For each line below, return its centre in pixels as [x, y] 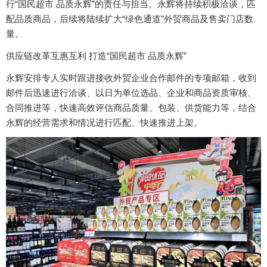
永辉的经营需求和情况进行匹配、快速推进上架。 [104, 122]
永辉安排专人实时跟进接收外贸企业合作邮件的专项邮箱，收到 [131, 77]
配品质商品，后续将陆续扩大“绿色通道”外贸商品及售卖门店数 [130, 18]
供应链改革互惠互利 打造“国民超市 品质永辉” [96, 55]
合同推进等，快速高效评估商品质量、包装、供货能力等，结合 [131, 107]
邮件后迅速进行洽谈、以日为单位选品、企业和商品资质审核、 [131, 92]
